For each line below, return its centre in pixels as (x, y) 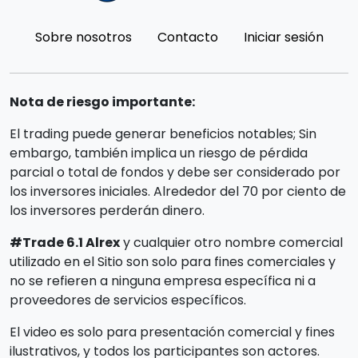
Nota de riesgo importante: (102, 101)
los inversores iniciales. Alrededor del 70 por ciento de (178, 191)
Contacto (187, 37)
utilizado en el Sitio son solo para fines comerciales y (173, 261)
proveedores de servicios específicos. (128, 300)
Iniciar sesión (283, 37)
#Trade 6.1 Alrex (65, 242)
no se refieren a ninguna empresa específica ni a (163, 280)
